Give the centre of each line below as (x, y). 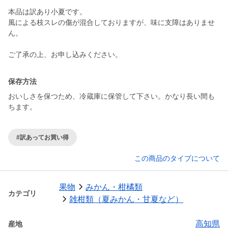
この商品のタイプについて (177, 159)
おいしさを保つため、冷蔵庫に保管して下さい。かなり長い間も (111, 96)
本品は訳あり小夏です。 (47, 12)
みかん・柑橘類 (114, 187)
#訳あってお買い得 (42, 137)
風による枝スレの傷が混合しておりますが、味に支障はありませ (111, 23)
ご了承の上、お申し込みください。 (65, 55)
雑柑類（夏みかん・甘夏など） (126, 199)
